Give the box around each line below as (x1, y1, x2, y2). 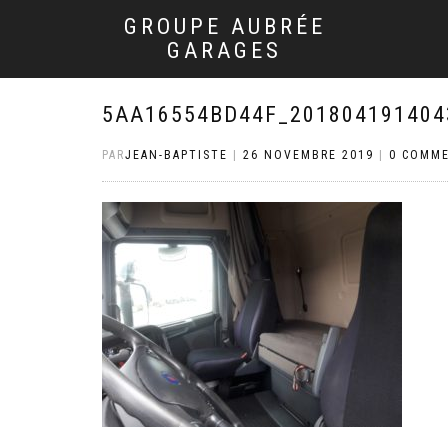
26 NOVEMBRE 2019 (243, 148, 374, 162)
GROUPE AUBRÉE (123, 14, 326, 39)
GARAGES (167, 38, 282, 63)
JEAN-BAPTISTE (125, 148, 228, 162)
